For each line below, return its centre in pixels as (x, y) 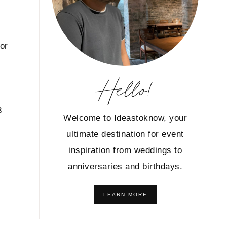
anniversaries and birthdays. (125, 167)
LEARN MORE (125, 195)
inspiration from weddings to (125, 150)
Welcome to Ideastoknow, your (125, 118)
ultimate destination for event (125, 134)
